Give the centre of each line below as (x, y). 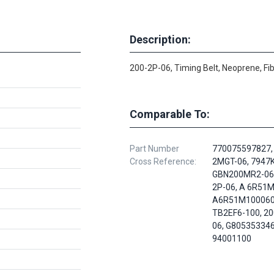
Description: (160, 39)
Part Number (154, 149)
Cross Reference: (163, 161)
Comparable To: (170, 114)
